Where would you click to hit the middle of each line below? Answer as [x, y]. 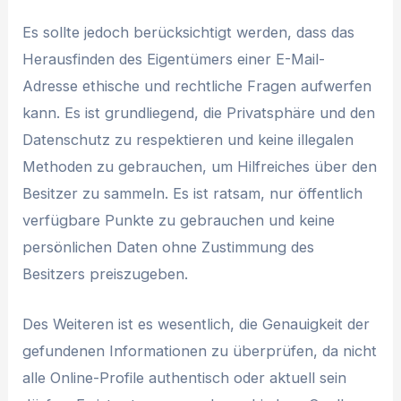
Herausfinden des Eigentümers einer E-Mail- [174, 59]
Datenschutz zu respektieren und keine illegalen [188, 140]
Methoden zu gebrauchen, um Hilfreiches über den [200, 166]
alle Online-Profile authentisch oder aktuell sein [185, 378]
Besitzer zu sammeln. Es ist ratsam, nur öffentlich [193, 193]
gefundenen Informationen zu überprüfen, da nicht [200, 351]
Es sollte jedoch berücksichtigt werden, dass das [189, 32]
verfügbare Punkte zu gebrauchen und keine [179, 220]
